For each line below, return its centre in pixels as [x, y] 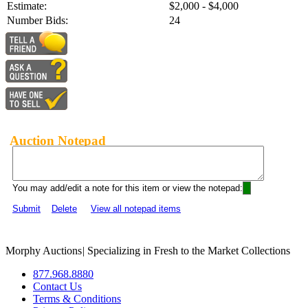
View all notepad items [136, 209]
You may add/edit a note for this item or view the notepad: [128, 188]
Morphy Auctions [44, 251]
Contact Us [57, 287]
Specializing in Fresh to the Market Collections [187, 251]
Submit [26, 209]
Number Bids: [37, 21]
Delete [64, 209]
